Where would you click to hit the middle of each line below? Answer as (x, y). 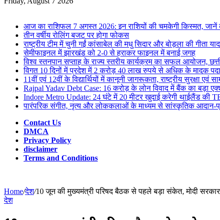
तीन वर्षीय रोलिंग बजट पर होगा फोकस (76, 35)
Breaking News (28, 10)
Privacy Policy (47, 140)
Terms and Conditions (61, 158)
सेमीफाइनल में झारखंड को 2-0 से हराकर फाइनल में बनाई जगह (110, 53)
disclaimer (41, 149)
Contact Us (42, 123)
